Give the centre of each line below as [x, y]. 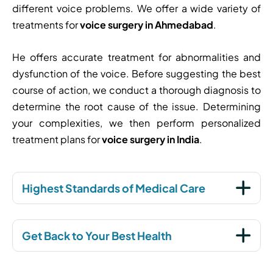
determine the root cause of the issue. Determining [136, 106]
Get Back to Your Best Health [97, 235]
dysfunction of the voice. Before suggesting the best [136, 73]
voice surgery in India [151, 139]
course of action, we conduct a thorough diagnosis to [136, 90]
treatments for [46, 25]
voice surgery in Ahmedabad [147, 25]
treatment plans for [57, 139]
